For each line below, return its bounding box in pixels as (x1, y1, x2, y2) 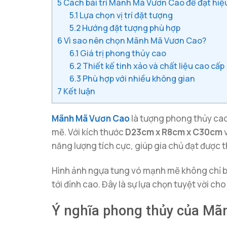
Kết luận (62, 85, 95, 97)
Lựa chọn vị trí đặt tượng (78, 9, 173, 21)
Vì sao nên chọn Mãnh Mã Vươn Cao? (62, 34, 206, 46)
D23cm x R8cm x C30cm (125, 126, 222, 138)
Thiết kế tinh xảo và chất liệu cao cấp (81, 60, 225, 71)
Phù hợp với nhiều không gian (81, 72, 196, 84)
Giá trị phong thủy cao (79, 47, 167, 59)
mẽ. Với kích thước (52, 126, 125, 138)
